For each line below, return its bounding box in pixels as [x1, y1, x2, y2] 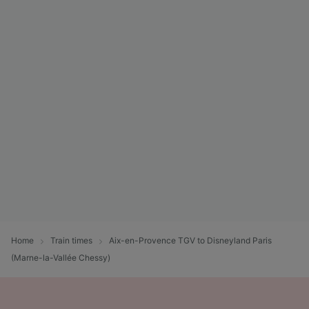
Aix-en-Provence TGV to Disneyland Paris [109, 235, 272, 246]
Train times [50, 235, 92, 246]
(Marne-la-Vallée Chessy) [11, 252, 110, 263]
